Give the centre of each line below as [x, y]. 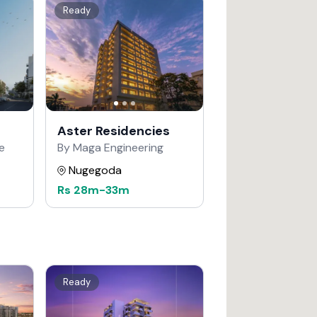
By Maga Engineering [110, 148]
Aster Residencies [114, 131]
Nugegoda [95, 170]
